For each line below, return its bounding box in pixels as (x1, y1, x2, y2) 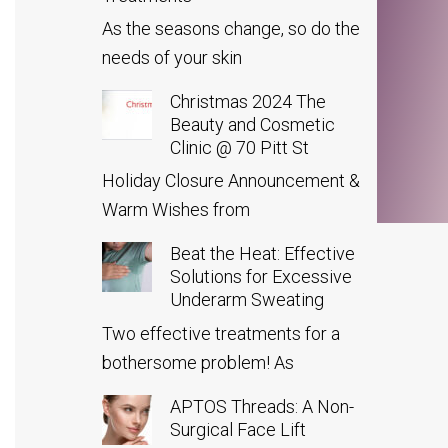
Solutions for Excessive (170, 266, 352, 288)
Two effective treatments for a (102, 322, 340, 344)
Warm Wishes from (102, 199, 250, 221)
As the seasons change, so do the (102, 18, 360, 40)
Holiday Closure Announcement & (102, 170, 360, 192)
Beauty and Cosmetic (170, 114, 335, 136)
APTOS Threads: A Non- (170, 395, 354, 417)
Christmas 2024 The (170, 91, 326, 113)
